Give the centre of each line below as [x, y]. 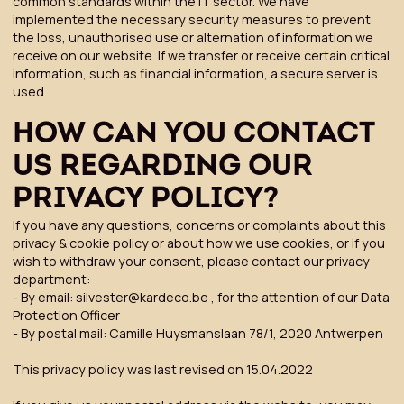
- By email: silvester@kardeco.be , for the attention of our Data [201, 297]
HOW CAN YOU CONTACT [193, 134]
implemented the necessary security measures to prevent [191, 19]
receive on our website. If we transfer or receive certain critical [201, 55]
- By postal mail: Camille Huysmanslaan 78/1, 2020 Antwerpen [197, 333]
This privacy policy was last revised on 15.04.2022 [162, 369]
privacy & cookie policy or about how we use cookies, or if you [198, 243]
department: [51, 279]
